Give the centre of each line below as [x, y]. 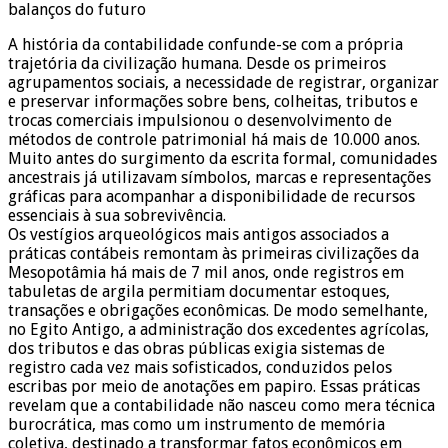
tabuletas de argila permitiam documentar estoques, [199, 292]
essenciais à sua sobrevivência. [117, 216]
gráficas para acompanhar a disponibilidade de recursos [211, 197]
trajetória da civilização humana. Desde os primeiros [197, 64]
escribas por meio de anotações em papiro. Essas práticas [214, 387]
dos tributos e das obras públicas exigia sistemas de [196, 349]
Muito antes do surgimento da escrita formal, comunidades [222, 159]
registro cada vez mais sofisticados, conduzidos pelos [200, 368]
